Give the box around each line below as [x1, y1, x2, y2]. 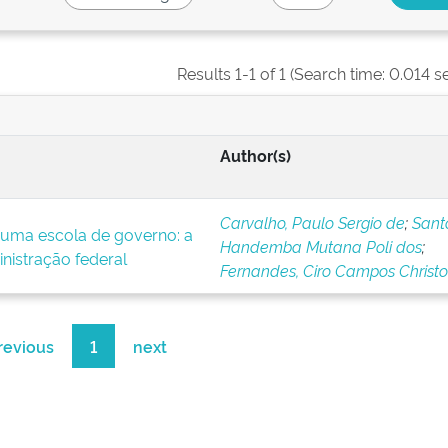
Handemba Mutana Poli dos [219, 235, 422, 257]
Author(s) [219, 144, 291, 166]
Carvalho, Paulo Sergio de [219, 211, 405, 233]
